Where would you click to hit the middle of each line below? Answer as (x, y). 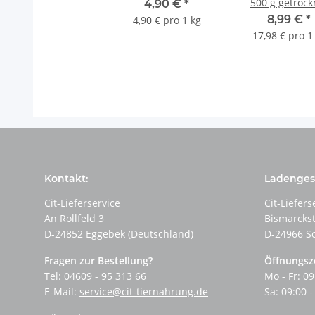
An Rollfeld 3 (74, 219)
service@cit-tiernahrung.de (144, 292)
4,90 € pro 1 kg (167, 20)
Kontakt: (66, 179)
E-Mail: (62, 292)
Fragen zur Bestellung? (98, 261)
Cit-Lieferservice (82, 203)
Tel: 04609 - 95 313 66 (95, 276)
